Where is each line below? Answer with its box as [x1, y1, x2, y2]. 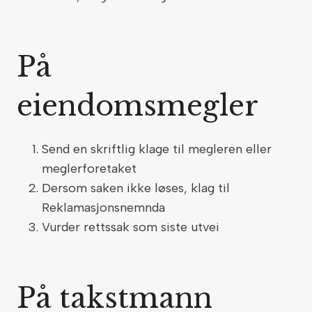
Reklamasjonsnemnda [42, 200, 169, 215]
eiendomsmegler [17, 88, 266, 123]
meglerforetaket [42, 161, 140, 176]
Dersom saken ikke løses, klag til [42, 180, 230, 196]
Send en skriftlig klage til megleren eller [42, 141, 272, 157]
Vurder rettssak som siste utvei [42, 219, 223, 235]
